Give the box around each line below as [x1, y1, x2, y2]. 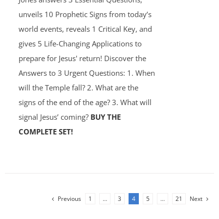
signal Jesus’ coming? [18, 112, 90, 122]
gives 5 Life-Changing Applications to [18, 39, 142, 48]
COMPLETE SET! [18, 127, 73, 136]
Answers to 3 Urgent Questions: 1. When [18, 68, 155, 78]
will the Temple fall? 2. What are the [18, 83, 138, 92]
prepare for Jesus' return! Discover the [18, 53, 146, 63]
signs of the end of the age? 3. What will [18, 97, 152, 107]
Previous [58, 195, 81, 203]
